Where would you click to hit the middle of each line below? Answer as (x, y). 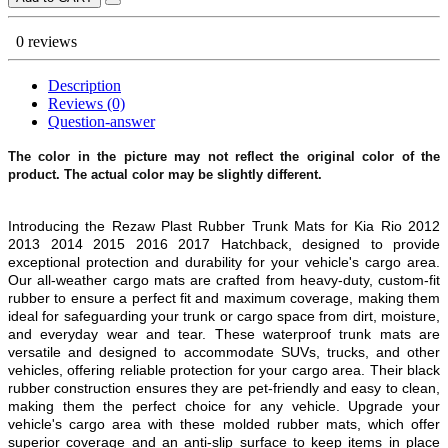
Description (84, 85)
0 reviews (46, 41)
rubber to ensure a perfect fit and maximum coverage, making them (224, 297)
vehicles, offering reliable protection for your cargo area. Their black (224, 369)
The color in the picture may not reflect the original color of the (224, 156)
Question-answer (101, 121)
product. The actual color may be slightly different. (165, 174)
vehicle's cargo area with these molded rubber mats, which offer (224, 423)
